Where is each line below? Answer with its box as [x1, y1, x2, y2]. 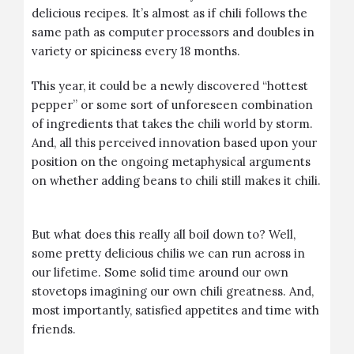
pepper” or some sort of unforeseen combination [32, 97, 313, 113]
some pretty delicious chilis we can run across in [32, 246, 305, 262]
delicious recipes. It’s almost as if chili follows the [32, 6, 307, 21]
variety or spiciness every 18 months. [32, 43, 240, 59]
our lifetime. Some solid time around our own [32, 265, 288, 281]
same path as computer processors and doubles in [32, 24, 314, 40]
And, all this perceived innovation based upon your [32, 135, 317, 151]
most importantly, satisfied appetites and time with [32, 303, 319, 318]
